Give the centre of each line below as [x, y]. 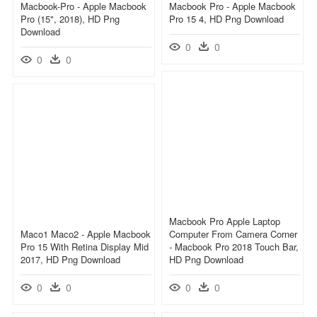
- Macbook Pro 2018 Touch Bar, [234, 246]
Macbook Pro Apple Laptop [225, 221]
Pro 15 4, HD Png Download [226, 18]
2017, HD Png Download [70, 259]
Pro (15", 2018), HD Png [70, 18]
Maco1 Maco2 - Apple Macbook [86, 234]
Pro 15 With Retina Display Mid [85, 246]
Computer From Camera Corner [233, 234]
